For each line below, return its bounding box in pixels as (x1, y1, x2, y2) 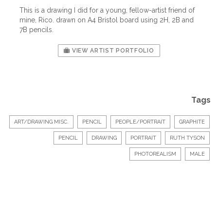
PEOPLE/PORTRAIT (115, 119, 165, 126)
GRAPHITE (179, 119, 205, 126)
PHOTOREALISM (134, 151, 176, 158)
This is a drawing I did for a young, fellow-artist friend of (19, 6, 195, 15)
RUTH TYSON (170, 135, 205, 142)
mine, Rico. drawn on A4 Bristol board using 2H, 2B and (19, 16, 194, 24)
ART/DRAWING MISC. (14, 119, 69, 126)
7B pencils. (19, 26, 54, 34)
